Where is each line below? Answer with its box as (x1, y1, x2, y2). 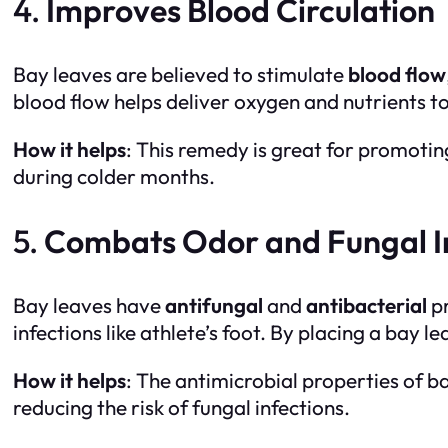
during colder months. (13, 162, 215, 189)
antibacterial (306, 291, 427, 318)
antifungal (165, 291, 263, 318)
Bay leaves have (13, 291, 165, 318)
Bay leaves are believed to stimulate (13, 60, 348, 87)
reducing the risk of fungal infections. (13, 393, 350, 420)
